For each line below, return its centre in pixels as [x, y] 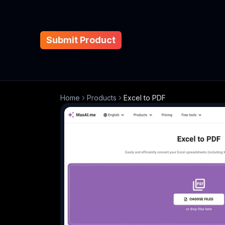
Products [102, 98]
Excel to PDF [145, 98]
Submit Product [81, 40]
